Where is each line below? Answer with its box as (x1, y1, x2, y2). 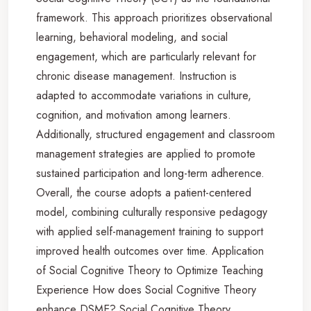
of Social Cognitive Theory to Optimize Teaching (36, 262, 263, 278)
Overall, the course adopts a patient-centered (36, 184, 251, 201)
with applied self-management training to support (36, 223, 263, 239)
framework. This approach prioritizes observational (36, 9, 272, 26)
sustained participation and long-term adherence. (36, 165, 264, 181)
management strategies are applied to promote (36, 145, 255, 162)
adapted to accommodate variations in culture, (36, 87, 251, 103)
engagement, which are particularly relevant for (36, 48, 256, 65)
